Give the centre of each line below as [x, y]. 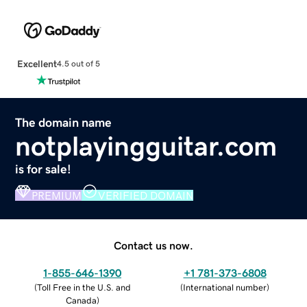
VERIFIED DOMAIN [146, 195]
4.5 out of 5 [78, 64]
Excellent [37, 63]
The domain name [64, 122]
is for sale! [44, 169]
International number [225, 287]
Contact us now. [153, 245]
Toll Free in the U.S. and [84, 287]
